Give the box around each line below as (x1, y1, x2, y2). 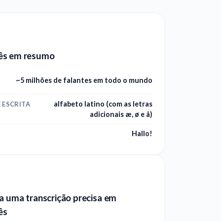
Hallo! (132, 129, 152, 138)
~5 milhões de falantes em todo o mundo (16, 76, 152, 85)
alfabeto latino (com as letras (54, 99, 152, 108)
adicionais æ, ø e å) (90, 110, 152, 118)
